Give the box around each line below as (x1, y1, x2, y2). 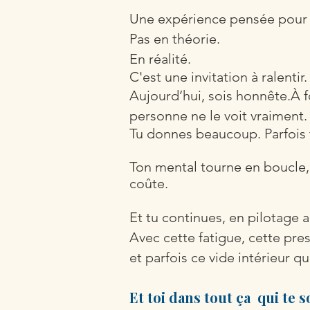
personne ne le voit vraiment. (129, 107, 307, 124)
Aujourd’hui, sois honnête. (129, 87, 291, 104)
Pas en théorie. (129, 30, 220, 47)
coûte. (129, 175, 168, 192)
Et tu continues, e (129, 209, 237, 226)
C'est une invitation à (129, 69, 262, 85)
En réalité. (129, 51, 191, 67)
